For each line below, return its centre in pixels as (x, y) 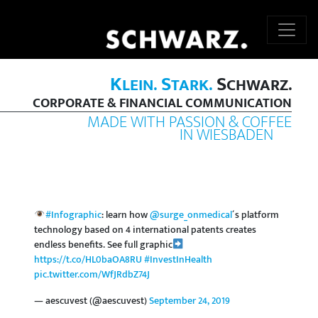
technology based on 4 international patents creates (145, 230)
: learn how (126, 215)
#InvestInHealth (178, 260)
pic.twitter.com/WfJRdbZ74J (92, 275)
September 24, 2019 (190, 301)
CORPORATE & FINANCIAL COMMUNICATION (162, 103)
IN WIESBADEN (227, 135)
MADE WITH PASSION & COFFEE (189, 122)
